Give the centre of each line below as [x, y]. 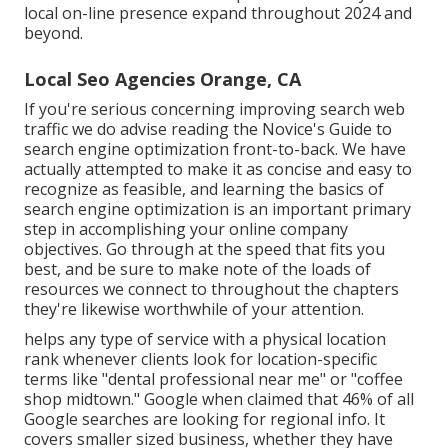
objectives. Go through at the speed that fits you [204, 249]
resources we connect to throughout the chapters [211, 289]
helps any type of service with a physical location [205, 339]
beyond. [53, 33]
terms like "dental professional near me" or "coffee [213, 379]
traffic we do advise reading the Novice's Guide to [208, 129]
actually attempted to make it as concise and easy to [218, 169]
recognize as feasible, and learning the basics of [204, 189]
